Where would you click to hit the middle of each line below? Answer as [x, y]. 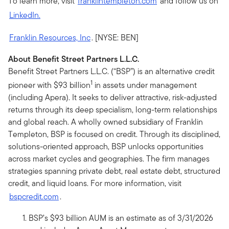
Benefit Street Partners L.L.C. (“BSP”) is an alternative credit [111, 71]
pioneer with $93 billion [49, 85]
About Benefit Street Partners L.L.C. [74, 59]
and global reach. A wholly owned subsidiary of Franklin [106, 122]
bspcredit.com [34, 197]
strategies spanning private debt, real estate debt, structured [114, 171]
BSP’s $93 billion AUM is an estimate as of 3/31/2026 [121, 218]
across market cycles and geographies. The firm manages [109, 159]
